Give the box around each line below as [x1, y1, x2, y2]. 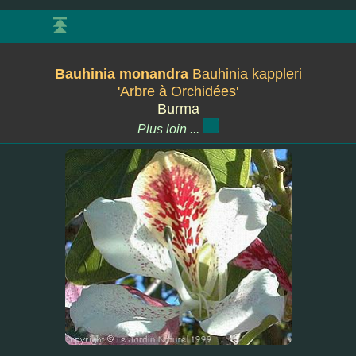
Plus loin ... [137, 122, 203, 136]
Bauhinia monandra [54, 66, 192, 82]
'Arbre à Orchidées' [118, 83, 238, 99]
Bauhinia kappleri [192, 66, 302, 82]
